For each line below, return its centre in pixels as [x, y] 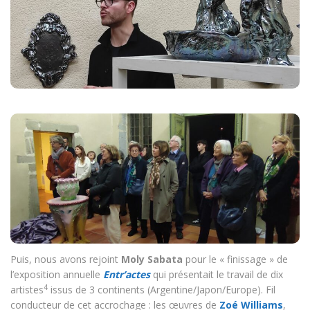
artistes [27, 290]
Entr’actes [127, 275]
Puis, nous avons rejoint [66, 259]
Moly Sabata [152, 259]
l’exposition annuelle [57, 275]
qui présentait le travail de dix [217, 275]
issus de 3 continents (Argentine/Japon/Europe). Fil [162, 290]
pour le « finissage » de [235, 259]
